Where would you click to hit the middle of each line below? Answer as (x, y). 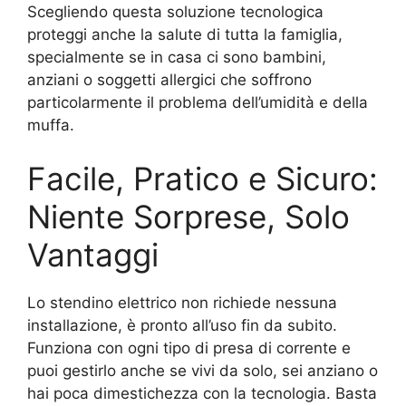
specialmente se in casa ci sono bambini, (177, 57)
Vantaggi (93, 255)
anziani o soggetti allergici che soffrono (169, 79)
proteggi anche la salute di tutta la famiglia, (185, 34)
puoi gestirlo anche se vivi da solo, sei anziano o (203, 371)
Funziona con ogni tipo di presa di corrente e (189, 348)
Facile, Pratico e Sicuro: (203, 179)
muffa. (51, 125)
